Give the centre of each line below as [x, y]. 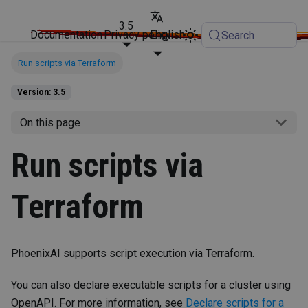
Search [238, 35]
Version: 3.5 [41, 92]
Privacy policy [138, 35]
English [167, 35]
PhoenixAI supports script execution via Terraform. [133, 253]
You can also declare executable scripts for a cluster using [151, 285]
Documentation [66, 35]
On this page [50, 122]
